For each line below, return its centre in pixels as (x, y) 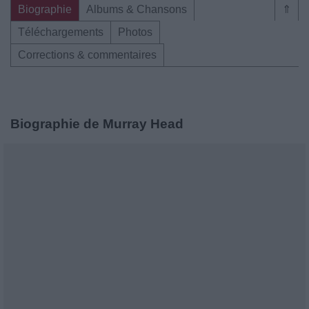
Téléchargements (61, 32)
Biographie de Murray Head (97, 123)
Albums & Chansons (137, 9)
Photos (135, 32)
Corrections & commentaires (87, 54)
